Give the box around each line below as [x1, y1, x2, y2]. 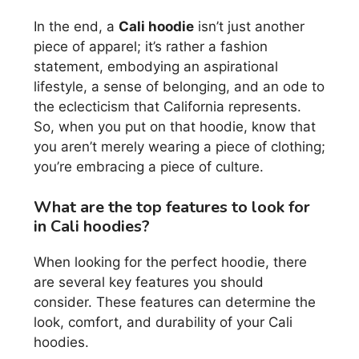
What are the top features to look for [34, 196, 310, 218]
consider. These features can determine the [34, 293, 316, 310]
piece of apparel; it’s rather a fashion [34, 38, 268, 55]
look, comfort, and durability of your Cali [34, 313, 292, 330]
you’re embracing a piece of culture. [34, 159, 264, 175]
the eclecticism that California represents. [34, 99, 301, 115]
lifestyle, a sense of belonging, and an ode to [34, 79, 325, 95]
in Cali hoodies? [34, 215, 150, 237]
